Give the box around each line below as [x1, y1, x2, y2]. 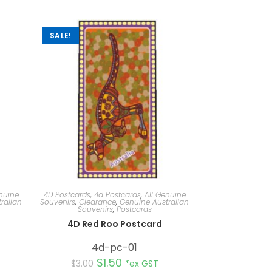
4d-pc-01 [92, 240, 137, 254]
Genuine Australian [120, 196, 189, 207]
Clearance [79, 196, 116, 207]
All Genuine [144, 189, 186, 200]
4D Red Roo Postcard [67, 217, 162, 230]
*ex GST [124, 257, 158, 270]
